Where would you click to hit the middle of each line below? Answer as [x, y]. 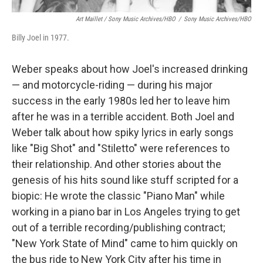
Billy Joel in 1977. [41, 38]
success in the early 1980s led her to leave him [121, 101]
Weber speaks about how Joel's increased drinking [130, 69]
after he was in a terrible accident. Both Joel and [123, 117]
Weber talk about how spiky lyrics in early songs [123, 132]
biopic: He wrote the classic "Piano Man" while [118, 196]
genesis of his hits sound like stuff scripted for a [125, 180]
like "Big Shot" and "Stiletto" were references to [121, 148]
